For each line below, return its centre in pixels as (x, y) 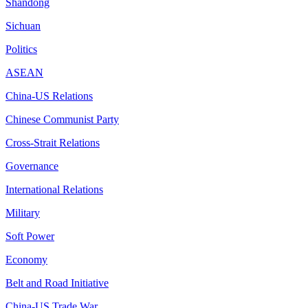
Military (23, 213)
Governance (32, 166)
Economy (26, 260)
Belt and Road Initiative (57, 283)
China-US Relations (49, 96)
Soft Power (30, 236)
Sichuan (23, 26)
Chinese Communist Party (62, 119)
